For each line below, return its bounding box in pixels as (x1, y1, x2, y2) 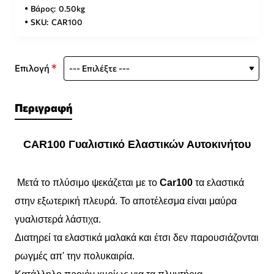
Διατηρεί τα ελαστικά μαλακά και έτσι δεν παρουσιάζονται (15, 232, 259, 243)
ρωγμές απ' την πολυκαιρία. (15, 251, 135, 262)
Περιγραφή (15, 100, 72, 114)
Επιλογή (15, 62, 50, 74)
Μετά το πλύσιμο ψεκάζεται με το (15, 177, 160, 188)
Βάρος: (31, 3, 56, 13)
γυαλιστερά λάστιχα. (15, 214, 101, 225)
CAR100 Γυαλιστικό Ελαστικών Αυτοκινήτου (23, 138, 251, 151)
